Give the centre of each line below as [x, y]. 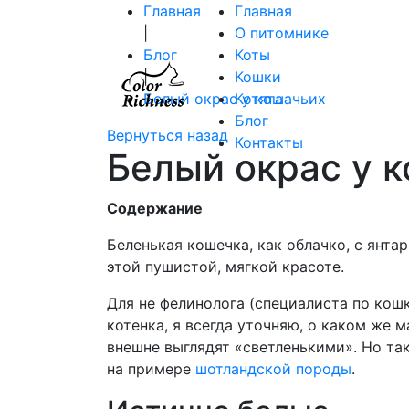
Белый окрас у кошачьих [235, 99]
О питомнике [282, 33]
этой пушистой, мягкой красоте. [225, 267]
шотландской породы [273, 369]
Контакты [269, 142]
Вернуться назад [168, 135]
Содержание [155, 208]
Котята [259, 99]
